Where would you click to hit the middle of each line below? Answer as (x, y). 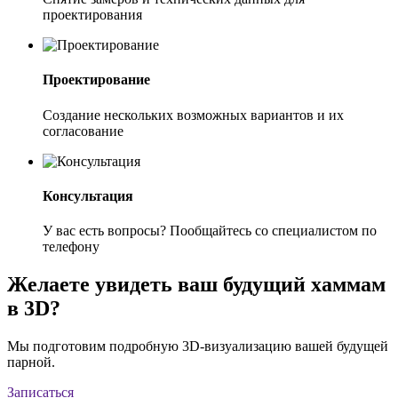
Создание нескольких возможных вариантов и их (193, 115)
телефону (71, 247)
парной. (31, 362)
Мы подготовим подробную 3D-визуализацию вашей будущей (198, 346)
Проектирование (96, 80)
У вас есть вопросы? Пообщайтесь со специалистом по (210, 231)
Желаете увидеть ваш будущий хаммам (196, 285)
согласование (83, 131)
